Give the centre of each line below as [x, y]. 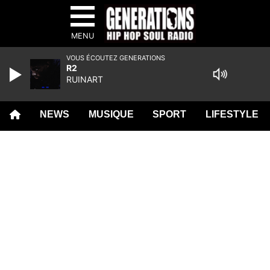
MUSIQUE [111, 114]
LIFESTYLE [232, 114]
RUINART [85, 79]
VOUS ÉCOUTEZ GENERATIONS [116, 58]
